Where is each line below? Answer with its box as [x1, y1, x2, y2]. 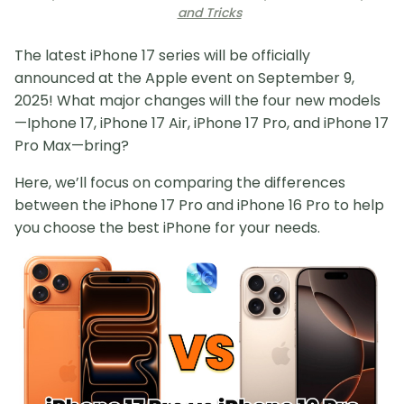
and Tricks [177, 4, 242, 23]
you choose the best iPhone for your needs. [14, 217, 320, 239]
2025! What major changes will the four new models [14, 90, 381, 112]
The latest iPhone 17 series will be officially [14, 45, 310, 67]
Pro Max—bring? [14, 135, 129, 157]
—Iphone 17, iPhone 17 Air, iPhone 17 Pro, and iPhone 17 [14, 113, 389, 134]
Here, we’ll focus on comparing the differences [14, 172, 345, 194]
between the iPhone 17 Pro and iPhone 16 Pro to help [14, 195, 384, 216]
